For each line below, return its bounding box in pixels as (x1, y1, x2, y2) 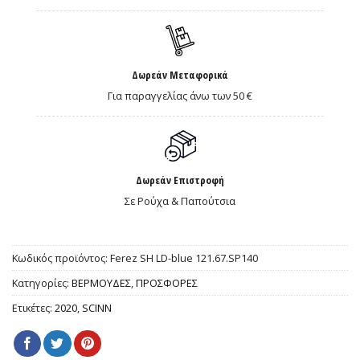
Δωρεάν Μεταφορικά (132, 67, 228, 82)
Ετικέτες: (12, 300, 55, 315)
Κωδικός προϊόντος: (12, 250, 110, 265)
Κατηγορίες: (12, 275, 72, 290)
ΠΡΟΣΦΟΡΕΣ (136, 275, 198, 290)
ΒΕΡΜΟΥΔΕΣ (72, 275, 131, 290)
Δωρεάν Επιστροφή (136, 172, 224, 187)
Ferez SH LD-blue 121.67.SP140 (110, 250, 258, 265)
